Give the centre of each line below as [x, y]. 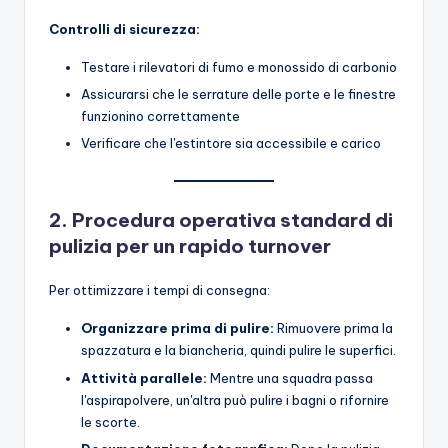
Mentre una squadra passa [290, 377]
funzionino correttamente [160, 116]
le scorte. [110, 421]
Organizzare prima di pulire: [177, 328]
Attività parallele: [144, 377]
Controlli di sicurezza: [124, 29]
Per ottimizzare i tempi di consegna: [159, 290]
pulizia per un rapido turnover [190, 246]
